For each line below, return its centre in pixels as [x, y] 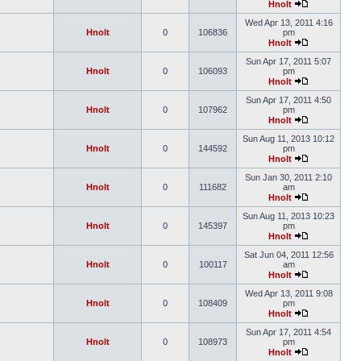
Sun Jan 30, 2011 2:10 [288, 177]
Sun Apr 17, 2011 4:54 [288, 332]
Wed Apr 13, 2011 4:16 [288, 23]
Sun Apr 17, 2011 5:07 [288, 61]
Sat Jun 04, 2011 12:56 [288, 255]
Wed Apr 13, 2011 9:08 [288, 293]
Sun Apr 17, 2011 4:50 [288, 100]
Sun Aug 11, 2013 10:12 [288, 139]
